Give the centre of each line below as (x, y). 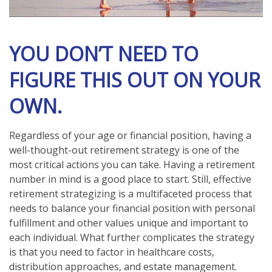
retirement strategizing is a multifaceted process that (131, 194)
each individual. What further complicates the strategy (132, 238)
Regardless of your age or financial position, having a (130, 136)
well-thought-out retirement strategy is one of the (124, 150)
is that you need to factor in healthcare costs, (112, 252)
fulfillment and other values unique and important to (129, 223)
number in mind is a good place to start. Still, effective (130, 179)
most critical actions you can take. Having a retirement (132, 165)
